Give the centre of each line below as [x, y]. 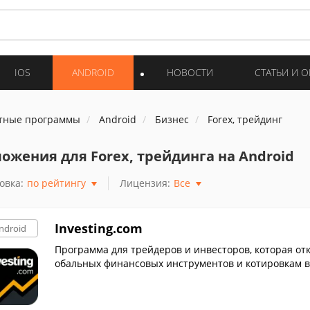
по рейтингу [56, 183]
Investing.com [98, 228]
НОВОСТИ [190, 72]
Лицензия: [145, 183]
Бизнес [172, 119]
